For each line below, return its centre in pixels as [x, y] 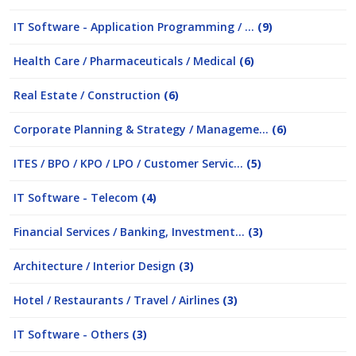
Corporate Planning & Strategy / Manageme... [143, 129]
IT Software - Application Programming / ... [135, 27]
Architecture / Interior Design [96, 266]
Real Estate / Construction [89, 95]
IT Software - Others [73, 334]
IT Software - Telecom [77, 197]
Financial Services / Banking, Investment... [131, 232]
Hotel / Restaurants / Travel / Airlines [118, 300]
